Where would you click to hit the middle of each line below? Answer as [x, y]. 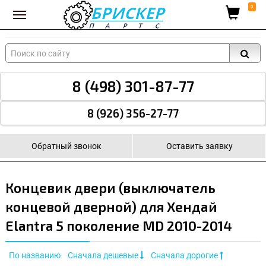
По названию [35, 256]
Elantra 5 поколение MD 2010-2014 [119, 226]
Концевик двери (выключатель [110, 188]
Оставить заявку [199, 146]
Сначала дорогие [185, 256]
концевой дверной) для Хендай [111, 207]
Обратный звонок [66, 146]
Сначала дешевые [104, 256]
